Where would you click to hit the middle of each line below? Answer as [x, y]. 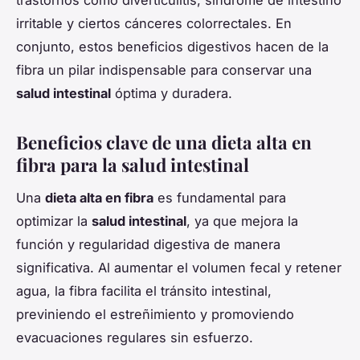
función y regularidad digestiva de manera [148, 245]
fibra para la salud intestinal [133, 165]
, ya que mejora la [242, 221]
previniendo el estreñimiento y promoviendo [155, 315]
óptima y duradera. [172, 94]
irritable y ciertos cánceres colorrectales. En [154, 24]
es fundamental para [220, 198]
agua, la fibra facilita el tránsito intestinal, [144, 291]
